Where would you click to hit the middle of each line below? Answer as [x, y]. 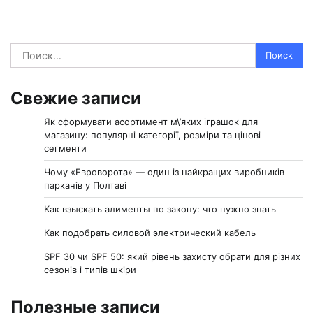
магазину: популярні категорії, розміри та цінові [152, 134]
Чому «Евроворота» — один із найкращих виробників [164, 172]
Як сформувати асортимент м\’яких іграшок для [151, 121]
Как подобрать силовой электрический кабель [150, 232]
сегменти [65, 148]
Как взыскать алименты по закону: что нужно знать [160, 209]
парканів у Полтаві [85, 185]
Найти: [28, 51]
